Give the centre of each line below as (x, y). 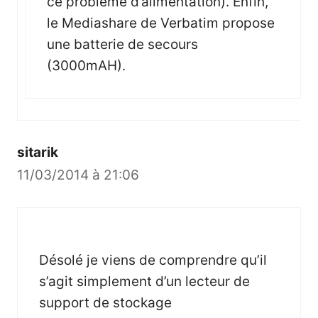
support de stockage (105, 302)
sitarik (38, 152)
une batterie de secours (122, 44)
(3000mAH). (86, 65)
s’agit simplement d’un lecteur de (144, 281)
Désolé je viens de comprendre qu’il (153, 260)
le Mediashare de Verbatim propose (161, 23)
